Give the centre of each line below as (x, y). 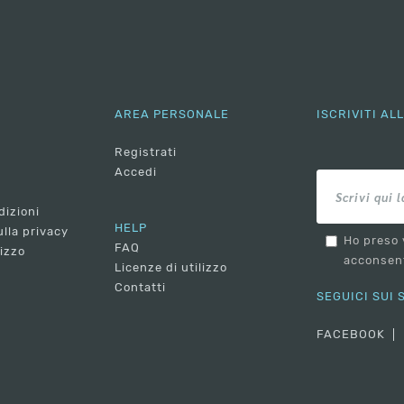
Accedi (136, 172)
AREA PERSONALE (172, 115)
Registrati (146, 152)
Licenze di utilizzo (171, 268)
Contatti (140, 288)
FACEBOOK (351, 335)
